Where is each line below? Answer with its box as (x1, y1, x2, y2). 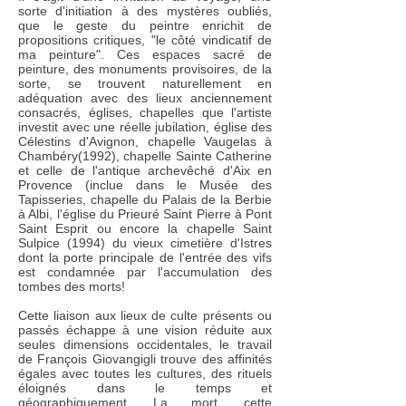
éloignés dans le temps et (18, 381, 272, 395)
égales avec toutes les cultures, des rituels (18, 366, 272, 381)
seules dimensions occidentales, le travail (18, 337, 272, 352)
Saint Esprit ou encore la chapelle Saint (18, 221, 272, 236)
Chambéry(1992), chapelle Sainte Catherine (18, 149, 272, 163)
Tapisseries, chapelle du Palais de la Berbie (18, 192, 272, 207)
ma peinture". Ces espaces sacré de (18, 47, 272, 62)
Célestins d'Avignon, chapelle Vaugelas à (18, 134, 272, 149)
